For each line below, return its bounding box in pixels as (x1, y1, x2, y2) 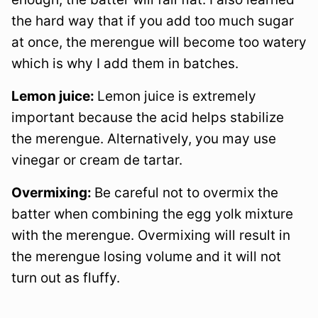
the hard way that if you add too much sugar (11, 13, 294, 30)
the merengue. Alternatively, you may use (11, 131, 276, 148)
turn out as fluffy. (11, 270, 120, 287)
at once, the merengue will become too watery (11, 34, 307, 51)
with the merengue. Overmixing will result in (11, 227, 290, 244)
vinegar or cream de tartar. (11, 152, 182, 169)
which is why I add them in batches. (11, 55, 238, 72)
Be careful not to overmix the (94, 185, 278, 202)
